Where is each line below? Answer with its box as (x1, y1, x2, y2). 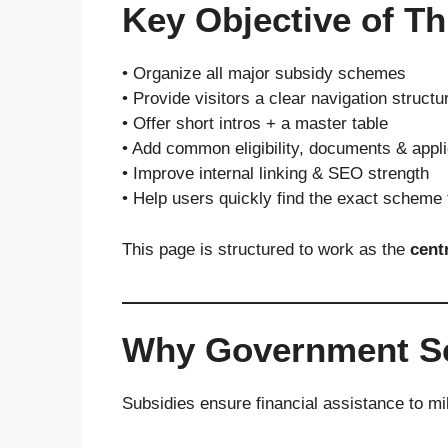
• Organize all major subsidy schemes (122, 64, 406, 83)
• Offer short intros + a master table (122, 114, 388, 133)
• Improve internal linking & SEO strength (122, 164, 429, 183)
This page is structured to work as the (122, 239, 410, 259)
